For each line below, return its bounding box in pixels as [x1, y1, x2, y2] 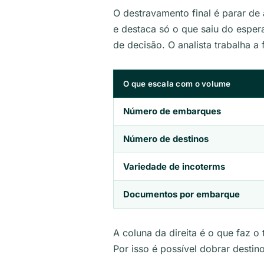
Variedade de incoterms [123, 161, 225, 172]
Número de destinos [123, 134, 209, 144]
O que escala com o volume [123, 79, 231, 88]
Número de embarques [123, 106, 221, 117]
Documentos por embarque [123, 189, 240, 200]
